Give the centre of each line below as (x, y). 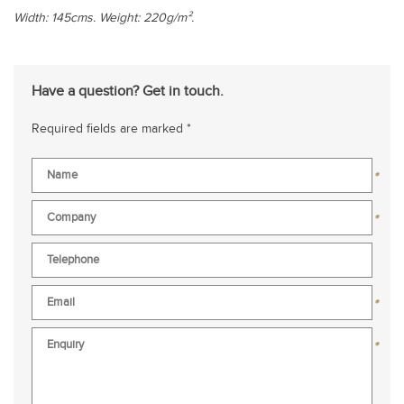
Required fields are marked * (111, 129)
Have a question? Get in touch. (128, 92)
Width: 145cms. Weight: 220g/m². (104, 18)
